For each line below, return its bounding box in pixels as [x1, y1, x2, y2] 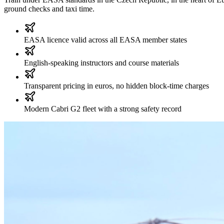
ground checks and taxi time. [4, 4, 94, 13]
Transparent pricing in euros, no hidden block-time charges [24, 81, 209, 90]
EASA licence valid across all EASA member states [24, 35, 187, 44]
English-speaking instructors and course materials [24, 58, 179, 67]
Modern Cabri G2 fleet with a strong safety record [24, 104, 181, 113]
